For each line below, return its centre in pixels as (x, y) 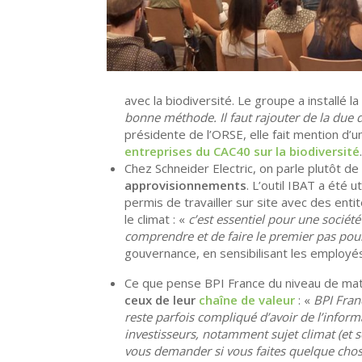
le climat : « (156, 219)
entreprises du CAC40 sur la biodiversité (242, 152)
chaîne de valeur (247, 300)
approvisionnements (185, 185)
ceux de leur (162, 300)
